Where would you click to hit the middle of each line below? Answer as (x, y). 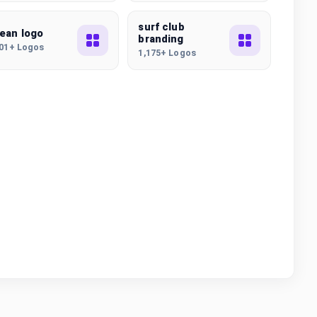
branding (161, 39)
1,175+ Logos (167, 53)
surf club (161, 27)
